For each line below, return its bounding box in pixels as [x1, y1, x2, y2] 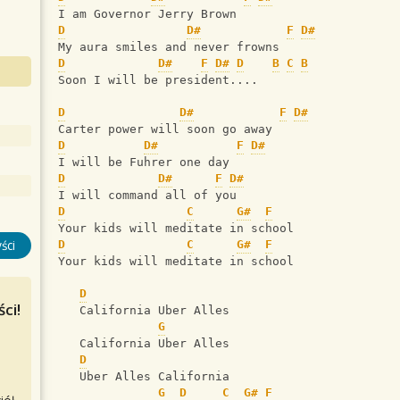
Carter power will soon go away [58, 122, 272, 137]
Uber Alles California [58, 370, 229, 384]
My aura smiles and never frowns [58, 40, 279, 54]
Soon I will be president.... [58, 73, 258, 87]
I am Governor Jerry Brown [58, 7, 237, 21]
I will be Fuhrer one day [58, 155, 229, 170]
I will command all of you [58, 188, 237, 203]
